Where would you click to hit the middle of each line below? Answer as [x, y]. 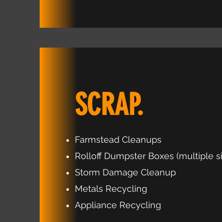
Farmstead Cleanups [118, 139]
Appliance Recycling [118, 205]
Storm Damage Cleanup [125, 172]
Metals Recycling [111, 189]
